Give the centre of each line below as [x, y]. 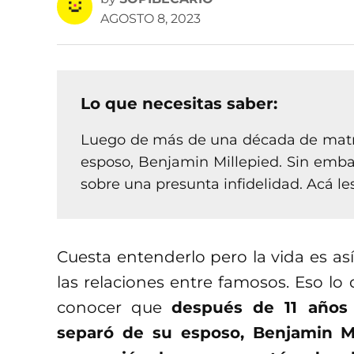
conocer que [115, 308]
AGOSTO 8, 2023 [151, 19]
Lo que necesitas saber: [179, 104]
